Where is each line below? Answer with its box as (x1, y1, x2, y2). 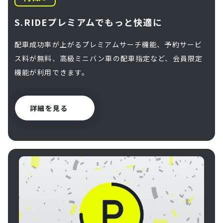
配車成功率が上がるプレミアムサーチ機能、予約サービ (14, 39, 202, 49)
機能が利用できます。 (14, 67, 90, 77)
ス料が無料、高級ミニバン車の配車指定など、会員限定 (14, 53, 203, 63)
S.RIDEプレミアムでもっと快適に (14, 15, 163, 28)
